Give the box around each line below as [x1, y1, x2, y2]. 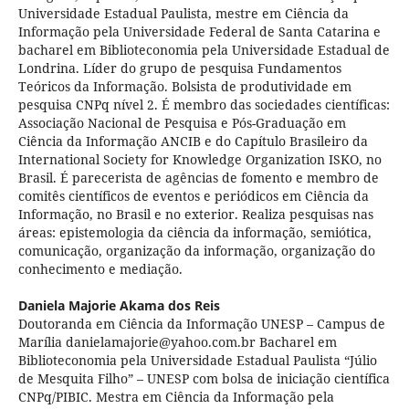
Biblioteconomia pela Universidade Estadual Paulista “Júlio [17, 351, 377, 370]
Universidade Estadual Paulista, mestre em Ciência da [17, 5, 349, 23]
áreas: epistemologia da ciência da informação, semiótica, [17, 224, 372, 242]
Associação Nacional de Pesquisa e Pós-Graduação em [17, 114, 346, 132]
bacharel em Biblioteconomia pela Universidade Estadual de [17, 41, 390, 59]
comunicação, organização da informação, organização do [17, 242, 375, 260]
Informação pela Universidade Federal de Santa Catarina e [17, 23, 381, 41]
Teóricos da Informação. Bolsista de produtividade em [17, 78, 351, 96]
